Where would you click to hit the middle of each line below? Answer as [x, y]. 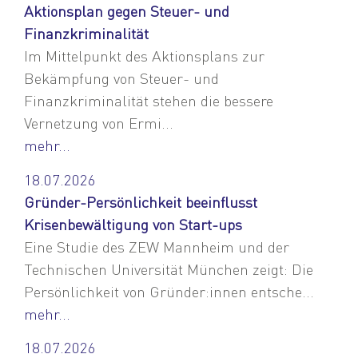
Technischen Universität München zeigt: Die [169, 268]
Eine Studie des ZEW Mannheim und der [157, 246]
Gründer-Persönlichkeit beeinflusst [141, 201]
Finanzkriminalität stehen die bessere [149, 101]
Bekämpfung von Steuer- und [121, 78]
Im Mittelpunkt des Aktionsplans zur [144, 56]
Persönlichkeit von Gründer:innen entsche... [169, 291]
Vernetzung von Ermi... [99, 123]
